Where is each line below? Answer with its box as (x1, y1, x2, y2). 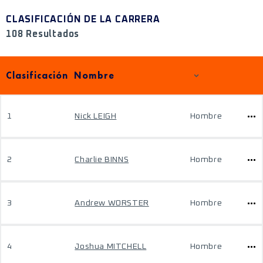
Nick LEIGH (75, 112, 117, 120)
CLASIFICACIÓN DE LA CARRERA (6, 15, 160, 24)
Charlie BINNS (75, 156, 129, 164)
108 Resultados (6, 29, 80, 39)
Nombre (74, 69, 115, 82)
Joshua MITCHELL (75, 242, 147, 251)
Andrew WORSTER (75, 199, 149, 207)
